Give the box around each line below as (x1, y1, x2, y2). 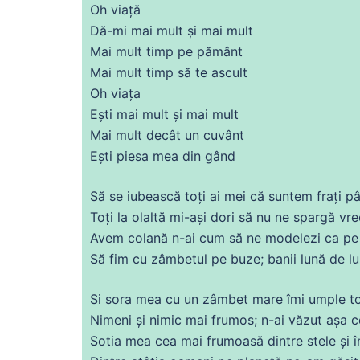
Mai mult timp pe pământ (90, 43, 243, 59)
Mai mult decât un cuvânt (90, 126, 244, 143)
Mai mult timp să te (90, 63, 211, 80)
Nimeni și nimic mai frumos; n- (90, 311, 274, 328)
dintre (268, 332, 303, 349)
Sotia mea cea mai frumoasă (90, 332, 268, 349)
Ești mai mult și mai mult (90, 105, 239, 122)
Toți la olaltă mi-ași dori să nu (90, 208, 275, 225)
